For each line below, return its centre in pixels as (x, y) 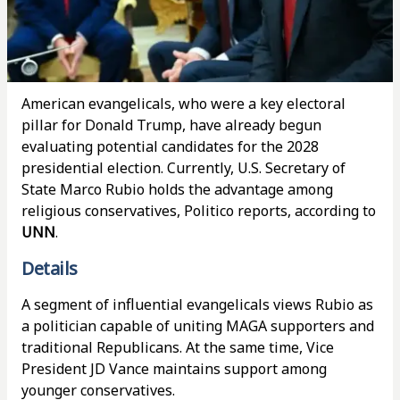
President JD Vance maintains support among (174, 369)
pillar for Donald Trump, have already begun (171, 125)
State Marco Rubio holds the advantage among (177, 189)
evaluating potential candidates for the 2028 (170, 146)
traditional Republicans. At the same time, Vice (178, 347)
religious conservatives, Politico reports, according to (199, 211)
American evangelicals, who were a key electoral (183, 104)
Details (50, 268)
